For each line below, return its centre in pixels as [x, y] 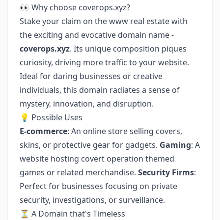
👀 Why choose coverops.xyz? [75, 7]
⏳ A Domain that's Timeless [72, 214]
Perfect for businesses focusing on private [98, 186]
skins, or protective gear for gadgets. [90, 145]
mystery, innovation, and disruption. [87, 104]
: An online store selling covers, [125, 131]
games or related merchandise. [79, 172]
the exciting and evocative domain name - [97, 35]
